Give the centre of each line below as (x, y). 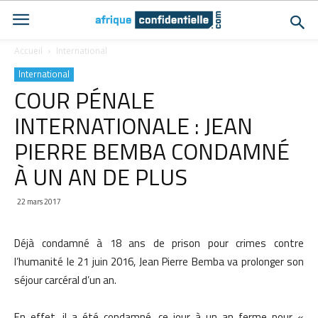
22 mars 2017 (39, 202)
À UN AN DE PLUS (101, 177)
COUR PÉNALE (84, 100)
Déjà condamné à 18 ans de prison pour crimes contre (159, 243)
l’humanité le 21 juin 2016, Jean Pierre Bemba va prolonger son (159, 262)
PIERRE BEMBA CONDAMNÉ (152, 151)
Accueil (28, 51)
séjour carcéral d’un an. (65, 280)
